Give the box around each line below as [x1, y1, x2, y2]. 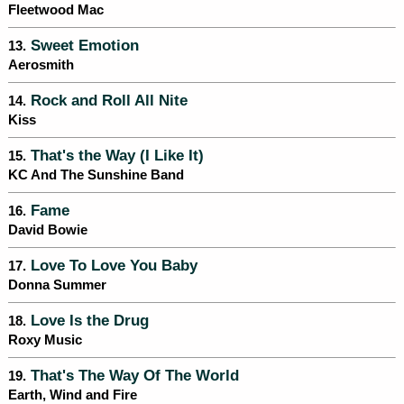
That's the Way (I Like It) [26, 147, 204, 164]
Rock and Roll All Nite [26, 92, 188, 109]
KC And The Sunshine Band [8, 168, 184, 183]
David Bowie [8, 223, 87, 238]
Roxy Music [8, 333, 82, 348]
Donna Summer [8, 278, 106, 293]
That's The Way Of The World [26, 367, 239, 384]
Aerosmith [8, 58, 74, 73]
